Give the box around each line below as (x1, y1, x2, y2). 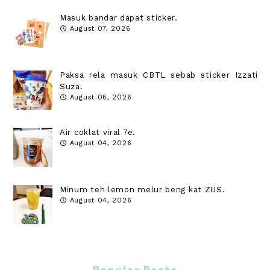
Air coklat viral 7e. (60, 128, 136, 137)
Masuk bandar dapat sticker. (60, 13, 178, 23)
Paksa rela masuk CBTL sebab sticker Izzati (60, 71, 258, 80)
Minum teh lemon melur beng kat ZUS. (60, 185, 225, 195)
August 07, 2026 (69, 25, 131, 33)
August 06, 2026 (69, 93, 132, 102)
